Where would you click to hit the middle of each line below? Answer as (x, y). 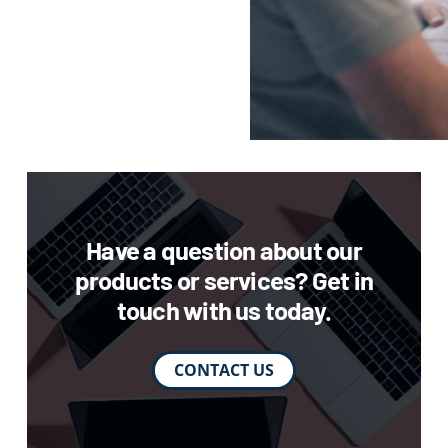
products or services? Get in (224, 280)
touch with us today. (224, 310)
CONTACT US (223, 370)
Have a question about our (224, 250)
